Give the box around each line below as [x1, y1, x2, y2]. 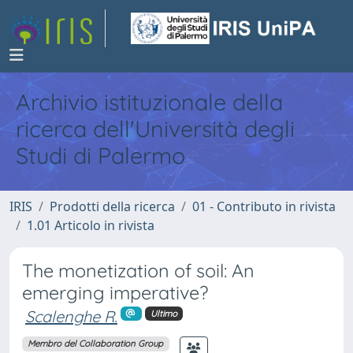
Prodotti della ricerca [50, 198, 175, 215]
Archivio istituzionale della [16, 87, 283, 116]
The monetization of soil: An [22, 259, 255, 282]
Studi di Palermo [16, 141, 185, 169]
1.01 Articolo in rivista [27, 217, 154, 234]
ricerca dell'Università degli [16, 114, 295, 143]
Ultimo [150, 307, 177, 319]
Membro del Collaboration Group [28, 337, 164, 349]
